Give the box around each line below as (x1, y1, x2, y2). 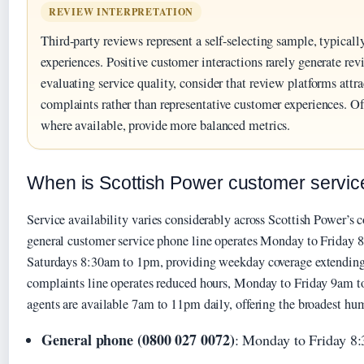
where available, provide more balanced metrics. (41, 116, 291, 135)
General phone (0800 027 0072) (41, 329, 235, 351)
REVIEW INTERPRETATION (49, 5, 194, 19)
